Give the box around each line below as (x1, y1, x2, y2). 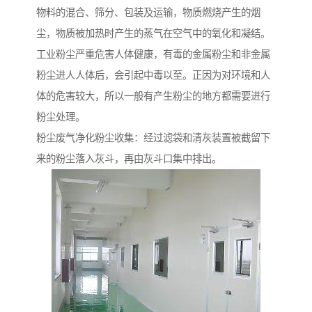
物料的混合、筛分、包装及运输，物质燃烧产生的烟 (36, 7, 260, 19)
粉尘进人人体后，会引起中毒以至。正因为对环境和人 (36, 70, 270, 81)
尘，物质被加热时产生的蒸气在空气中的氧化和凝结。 (36, 28, 270, 40)
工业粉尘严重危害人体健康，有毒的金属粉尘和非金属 (36, 49, 270, 61)
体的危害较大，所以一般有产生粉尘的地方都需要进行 (36, 91, 270, 102)
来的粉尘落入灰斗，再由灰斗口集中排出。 (36, 153, 221, 165)
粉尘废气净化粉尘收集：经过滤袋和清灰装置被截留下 (36, 132, 270, 144)
